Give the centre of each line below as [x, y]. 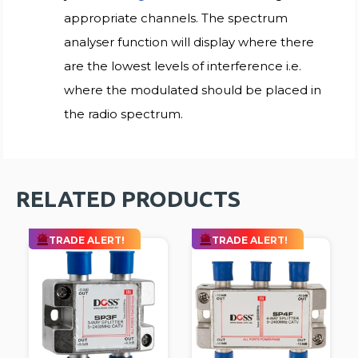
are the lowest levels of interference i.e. [183, 66]
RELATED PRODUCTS [129, 198]
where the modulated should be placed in [193, 89]
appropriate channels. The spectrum [176, 18]
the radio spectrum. [124, 113]
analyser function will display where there [189, 42]
